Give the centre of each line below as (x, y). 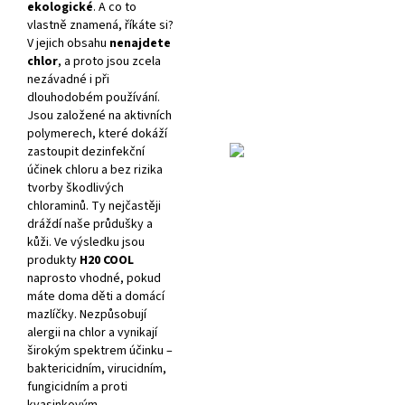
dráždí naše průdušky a (90, 224)
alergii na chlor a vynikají (92, 332)
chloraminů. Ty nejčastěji (94, 206)
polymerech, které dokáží (97, 133)
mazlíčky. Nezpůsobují (87, 314)
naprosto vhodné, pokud (94, 278)
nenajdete (139, 43)
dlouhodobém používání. (94, 97)
